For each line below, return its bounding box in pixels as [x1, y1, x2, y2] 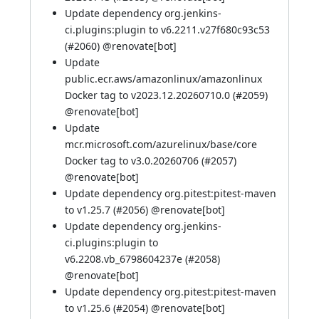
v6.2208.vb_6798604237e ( [65, 252, 188, 266]
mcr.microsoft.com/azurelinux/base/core [65, 137, 257, 151]
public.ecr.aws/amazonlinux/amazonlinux [65, 72, 262, 85]
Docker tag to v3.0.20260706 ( [65, 154, 204, 167]
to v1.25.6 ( [65, 301, 116, 315]
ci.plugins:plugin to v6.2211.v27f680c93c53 [65, 23, 270, 36]
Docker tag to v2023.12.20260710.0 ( [65, 88, 236, 102]
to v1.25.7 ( [65, 203, 116, 216]
